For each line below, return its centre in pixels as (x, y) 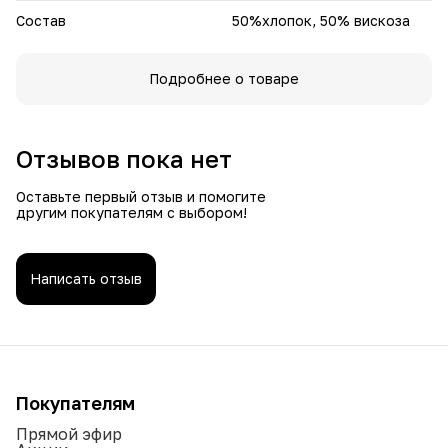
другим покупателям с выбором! (131, 212)
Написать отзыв (86, 278)
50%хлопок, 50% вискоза (321, 20)
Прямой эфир (69, 433)
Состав (41, 20)
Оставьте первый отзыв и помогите (141, 196)
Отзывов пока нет (124, 158)
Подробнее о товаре (224, 78)
